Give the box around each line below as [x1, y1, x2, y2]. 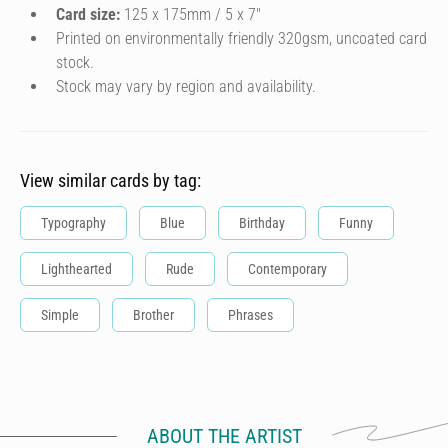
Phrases [228, 307, 273, 323]
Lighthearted [41, 261, 112, 277]
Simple [41, 307, 79, 323]
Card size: [56, 5, 120, 24]
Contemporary [248, 261, 327, 277]
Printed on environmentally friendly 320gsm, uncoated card [56, 29, 427, 48]
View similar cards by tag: [20, 170, 201, 191]
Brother [133, 307, 174, 323]
